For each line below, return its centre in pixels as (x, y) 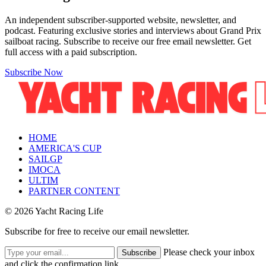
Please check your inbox (209, 252)
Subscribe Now (34, 72)
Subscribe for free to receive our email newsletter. (97, 232)
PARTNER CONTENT (74, 191)
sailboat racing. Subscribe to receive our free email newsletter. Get (128, 42)
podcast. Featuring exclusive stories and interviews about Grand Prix (133, 31)
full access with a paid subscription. (71, 52)
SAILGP (45, 159)
